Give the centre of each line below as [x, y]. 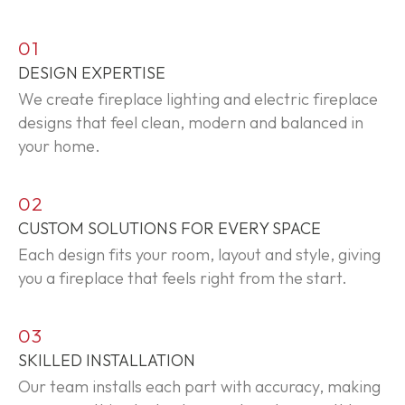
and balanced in [305, 122]
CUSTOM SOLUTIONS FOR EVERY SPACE [170, 228]
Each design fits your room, [118, 254]
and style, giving [321, 254]
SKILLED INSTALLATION [107, 360]
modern [217, 122]
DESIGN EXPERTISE [92, 72]
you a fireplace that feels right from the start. [183, 278]
